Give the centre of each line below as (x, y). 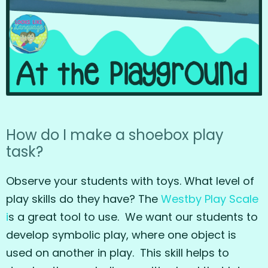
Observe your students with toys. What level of (130, 181)
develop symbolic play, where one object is (121, 235)
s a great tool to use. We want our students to (133, 217)
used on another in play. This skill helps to (118, 253)
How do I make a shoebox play (115, 135)
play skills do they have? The (83, 199)
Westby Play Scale (210, 199)
